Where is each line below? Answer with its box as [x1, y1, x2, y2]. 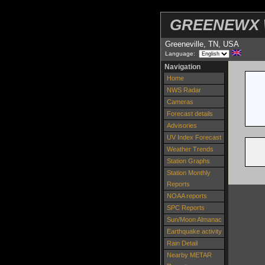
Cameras [167, 98, 193, 106]
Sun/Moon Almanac [167, 216, 222, 224]
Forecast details [167, 110, 213, 118]
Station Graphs [167, 157, 210, 165]
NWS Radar [167, 86, 201, 94]
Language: [164, 50, 199, 57]
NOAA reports [167, 192, 207, 200]
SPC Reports [167, 204, 205, 212]
